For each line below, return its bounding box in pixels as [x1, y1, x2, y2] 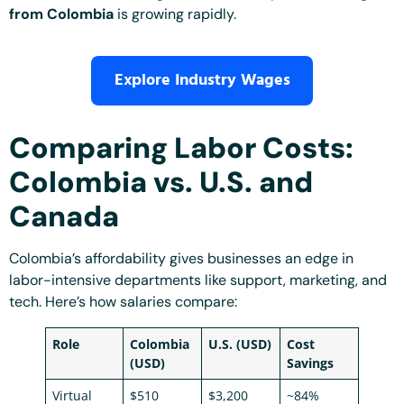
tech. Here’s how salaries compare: [9, 292, 237, 312]
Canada [9, 197, 119, 236]
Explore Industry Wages [114, 68, 290, 95]
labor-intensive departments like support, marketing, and [9, 271, 387, 290]
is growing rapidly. [114, 4, 236, 23]
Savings [287, 354, 335, 372]
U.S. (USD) [208, 335, 272, 353]
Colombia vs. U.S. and [9, 163, 313, 202]
